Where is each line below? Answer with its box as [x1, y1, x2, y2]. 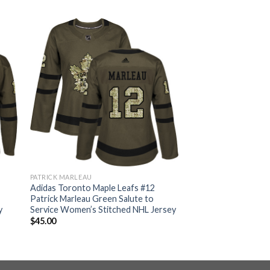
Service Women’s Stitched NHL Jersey [30, 204, 176, 215]
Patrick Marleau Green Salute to [30, 193, 154, 204]
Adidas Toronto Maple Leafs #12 [30, 182, 155, 193]
